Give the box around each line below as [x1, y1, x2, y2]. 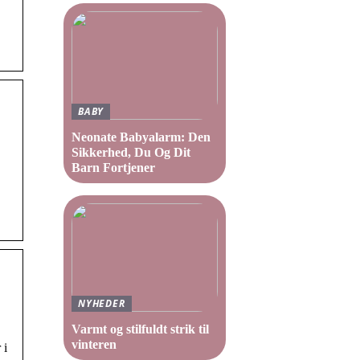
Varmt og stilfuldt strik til [72, 322, 209, 336]
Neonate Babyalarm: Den [72, 130, 211, 144]
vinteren [72, 337, 117, 351]
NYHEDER [78, 297, 125, 310]
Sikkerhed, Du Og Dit [72, 145, 190, 159]
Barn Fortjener [72, 161, 155, 174]
